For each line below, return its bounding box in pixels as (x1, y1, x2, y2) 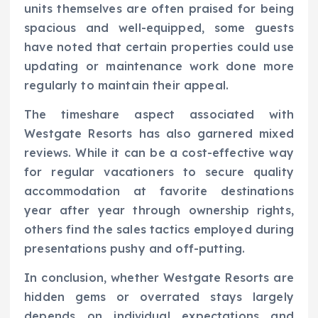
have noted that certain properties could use (24, 39, 294, 54)
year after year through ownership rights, (24, 203, 294, 217)
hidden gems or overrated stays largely (24, 290, 294, 305)
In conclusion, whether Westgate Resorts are (24, 270, 294, 285)
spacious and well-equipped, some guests (24, 20, 294, 35)
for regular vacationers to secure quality (24, 165, 294, 179)
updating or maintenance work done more (24, 58, 294, 73)
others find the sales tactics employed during (24, 222, 294, 236)
